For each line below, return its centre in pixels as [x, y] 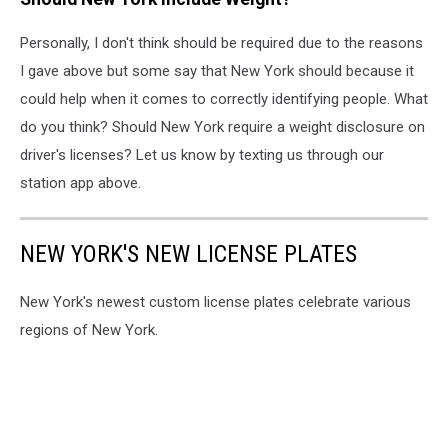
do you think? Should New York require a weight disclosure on [222, 127]
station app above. [80, 183]
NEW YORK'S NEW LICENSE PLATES [188, 254]
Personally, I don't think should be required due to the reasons [221, 43]
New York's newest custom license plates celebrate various [215, 302]
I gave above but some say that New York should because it [217, 71]
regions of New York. [89, 330]
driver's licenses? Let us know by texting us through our [202, 155]
